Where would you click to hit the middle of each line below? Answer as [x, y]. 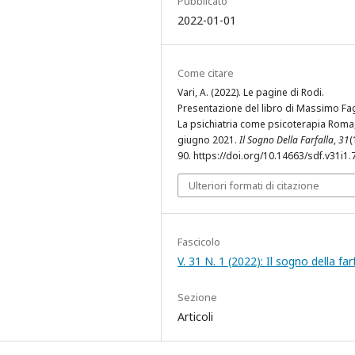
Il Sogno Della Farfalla [286, 140]
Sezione [197, 298]
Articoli [195, 317]
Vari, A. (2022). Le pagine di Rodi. [251, 93]
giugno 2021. [208, 140]
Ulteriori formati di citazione [254, 186]
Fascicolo [199, 242]
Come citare [206, 73]
